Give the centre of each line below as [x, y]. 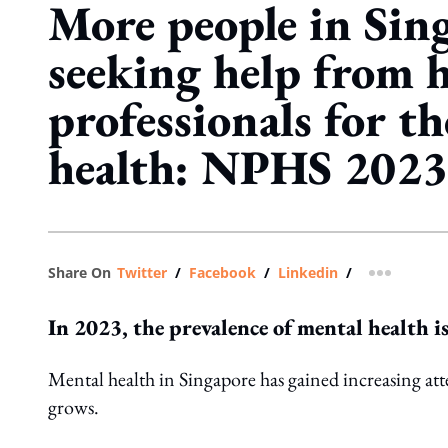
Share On [79, 272]
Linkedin [308, 272]
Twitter [142, 272]
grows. [75, 407]
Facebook [222, 272]
